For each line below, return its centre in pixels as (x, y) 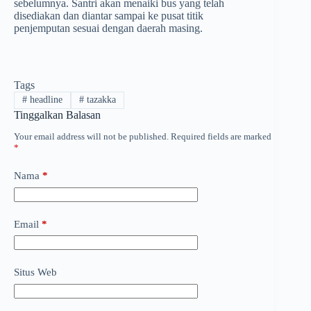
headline (44, 100)
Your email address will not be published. (91, 137)
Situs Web (35, 272)
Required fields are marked (221, 137)
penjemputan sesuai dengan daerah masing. (108, 28)
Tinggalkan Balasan (57, 115)
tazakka (100, 100)
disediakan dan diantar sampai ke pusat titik (109, 16)
